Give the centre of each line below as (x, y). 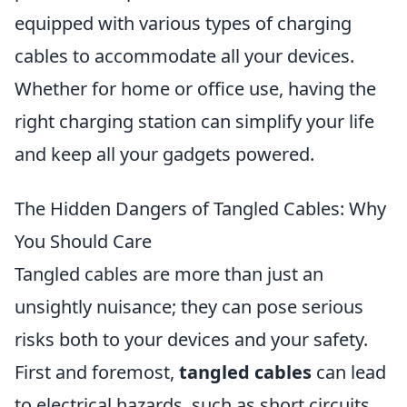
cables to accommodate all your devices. (184, 56)
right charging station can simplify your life (194, 121)
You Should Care (83, 241)
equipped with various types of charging (183, 23)
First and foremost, (97, 372)
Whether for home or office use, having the (195, 89)
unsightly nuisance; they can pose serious (189, 307)
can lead (349, 372)
